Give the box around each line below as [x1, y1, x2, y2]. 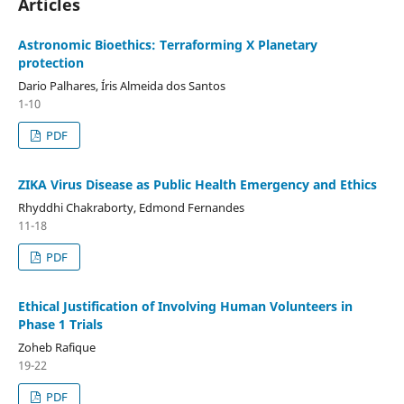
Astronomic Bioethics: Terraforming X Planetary [17, 35, 317, 53]
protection [17, 53, 84, 71]
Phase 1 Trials [17, 315, 103, 333]
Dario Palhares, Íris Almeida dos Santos [17, 77, 225, 94]
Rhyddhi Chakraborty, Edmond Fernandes [17, 198, 244, 216]
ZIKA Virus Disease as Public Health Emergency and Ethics [17, 175, 377, 193]
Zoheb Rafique [17, 338, 96, 355]
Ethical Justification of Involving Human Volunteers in [17, 297, 353, 315]
